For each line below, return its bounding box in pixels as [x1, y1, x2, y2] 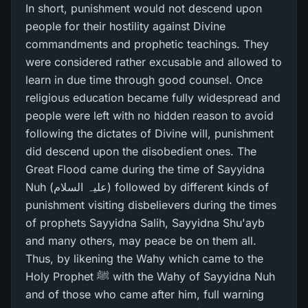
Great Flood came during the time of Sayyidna [25, 162, 265, 176]
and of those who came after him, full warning [25, 287, 264, 301]
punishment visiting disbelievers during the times [25, 198, 276, 212]
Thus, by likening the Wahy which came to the [25, 252, 263, 265]
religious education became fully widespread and [25, 91, 280, 104]
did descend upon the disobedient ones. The [25, 144, 256, 158]
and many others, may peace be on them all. [25, 234, 256, 247]
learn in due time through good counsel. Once [25, 73, 263, 87]
